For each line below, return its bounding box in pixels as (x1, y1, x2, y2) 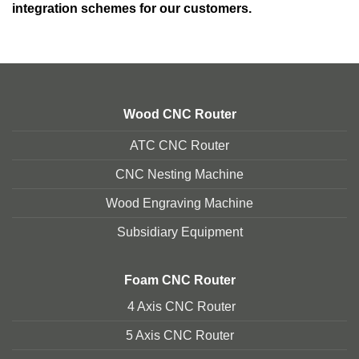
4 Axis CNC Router (123, 299, 236, 313)
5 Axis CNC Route (125, 328, 230, 342)
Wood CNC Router (123, 107, 236, 121)
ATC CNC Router (130, 138, 229, 152)
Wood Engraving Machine (106, 196, 253, 210)
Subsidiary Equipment (116, 224, 243, 239)
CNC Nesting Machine (115, 167, 244, 181)
